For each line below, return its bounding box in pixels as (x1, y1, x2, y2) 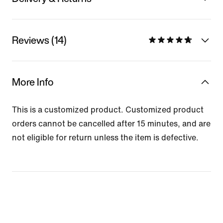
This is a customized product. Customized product (12, 105, 204, 114)
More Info (12, 74, 54, 89)
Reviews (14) (12, 32, 67, 47)
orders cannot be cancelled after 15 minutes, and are (12, 119, 211, 128)
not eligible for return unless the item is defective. (12, 133, 199, 142)
